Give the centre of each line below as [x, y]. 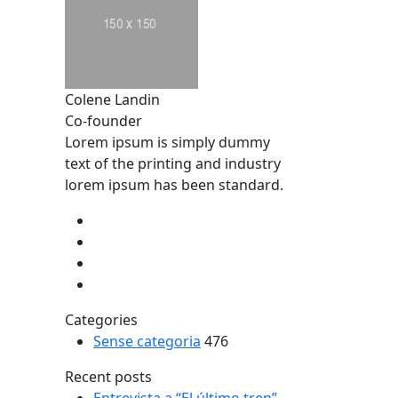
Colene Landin [112, 99]
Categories [101, 319]
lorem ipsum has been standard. [174, 184]
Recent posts [108, 376]
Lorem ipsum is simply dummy [167, 142]
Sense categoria [147, 341]
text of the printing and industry [173, 163]
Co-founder [103, 120]
